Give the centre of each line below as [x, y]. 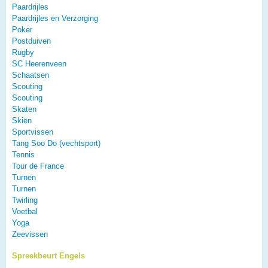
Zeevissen [30, 234]
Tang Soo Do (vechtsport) [56, 144]
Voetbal [25, 212]
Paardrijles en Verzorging [55, 19]
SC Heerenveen [39, 64]
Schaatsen [31, 75]
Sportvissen [33, 132]
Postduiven [31, 41]
